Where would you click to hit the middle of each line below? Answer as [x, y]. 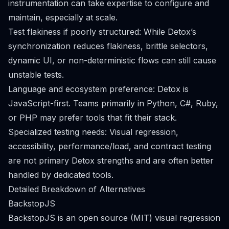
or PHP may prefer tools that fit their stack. [93, 118]
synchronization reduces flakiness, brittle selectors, [108, 46]
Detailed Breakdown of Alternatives [77, 189]
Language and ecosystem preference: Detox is [98, 89]
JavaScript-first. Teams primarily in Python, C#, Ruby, [113, 103]
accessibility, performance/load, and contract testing [110, 146]
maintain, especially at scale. [63, 17]
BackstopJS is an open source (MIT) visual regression [114, 218]
